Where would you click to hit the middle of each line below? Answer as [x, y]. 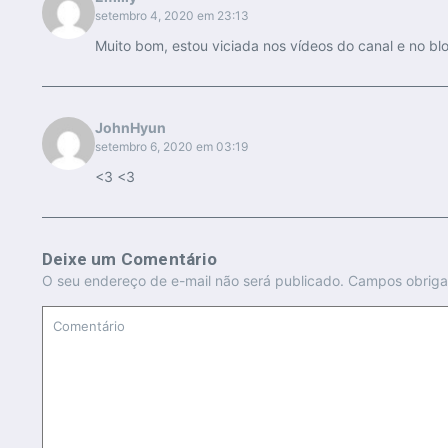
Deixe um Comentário [129, 259]
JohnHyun [130, 127]
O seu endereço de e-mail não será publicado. [193, 280]
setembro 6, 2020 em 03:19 [171, 146]
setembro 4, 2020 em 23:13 [171, 15]
